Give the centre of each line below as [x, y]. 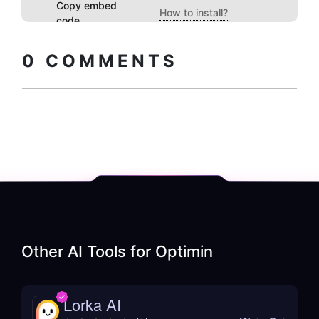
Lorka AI [92, 305]
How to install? [194, 13]
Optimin [184, 252]
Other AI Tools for [88, 252]
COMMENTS [108, 61]
